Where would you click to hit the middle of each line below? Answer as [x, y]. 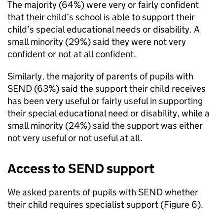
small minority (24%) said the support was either [105, 126]
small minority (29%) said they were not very [97, 42]
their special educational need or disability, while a [109, 113]
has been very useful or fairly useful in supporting [105, 101]
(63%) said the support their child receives [119, 89]
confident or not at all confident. [72, 54]
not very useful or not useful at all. [75, 138]
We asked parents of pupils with [73, 192]
